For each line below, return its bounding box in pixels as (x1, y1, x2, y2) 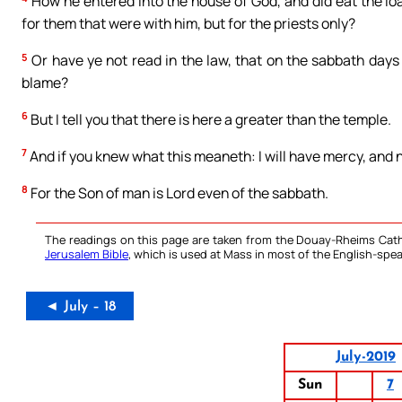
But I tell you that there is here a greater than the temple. (28, 109, 391, 130)
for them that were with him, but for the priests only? (22, 13, 355, 34)
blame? (22, 73, 68, 93)
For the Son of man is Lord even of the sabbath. (28, 182, 328, 203)
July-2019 (335, 349, 396, 364)
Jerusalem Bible (45, 245, 128, 262)
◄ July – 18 (44, 299, 116, 314)
